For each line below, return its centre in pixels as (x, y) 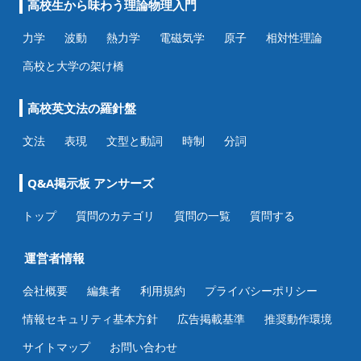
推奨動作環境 (298, 318)
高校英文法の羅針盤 (82, 108)
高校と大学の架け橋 (73, 65)
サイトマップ (56, 346)
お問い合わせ (143, 346)
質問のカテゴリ (115, 215)
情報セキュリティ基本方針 (90, 318)
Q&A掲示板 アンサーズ (91, 183)
